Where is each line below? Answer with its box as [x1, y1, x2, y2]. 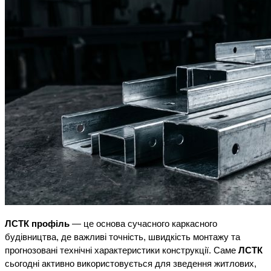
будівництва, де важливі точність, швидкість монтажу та [5, 232, 240, 243]
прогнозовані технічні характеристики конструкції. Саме [5, 246, 238, 256]
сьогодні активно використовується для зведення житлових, [5, 259, 256, 269]
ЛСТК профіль [5, 219, 70, 229]
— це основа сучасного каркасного [70, 219, 217, 229]
